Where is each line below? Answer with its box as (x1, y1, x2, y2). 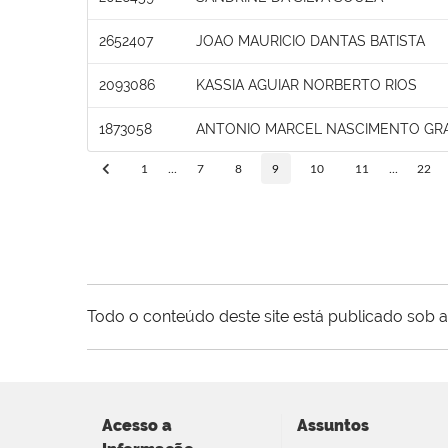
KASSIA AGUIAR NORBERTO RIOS (196, 76, 417, 93)
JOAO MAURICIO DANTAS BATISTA (196, 32, 425, 49)
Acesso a (102, 415, 172, 435)
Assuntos (297, 415, 369, 435)
